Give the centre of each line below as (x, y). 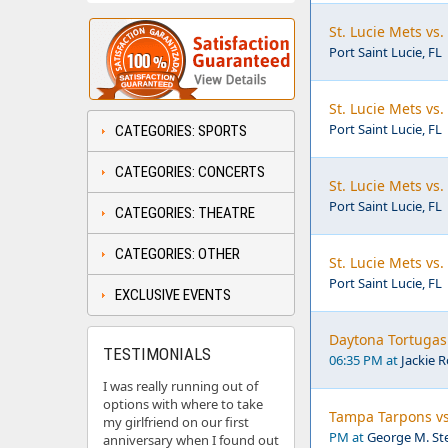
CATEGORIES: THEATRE (185, 213)
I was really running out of (180, 386)
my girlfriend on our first (176, 422)
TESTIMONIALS (157, 354)
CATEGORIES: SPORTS (181, 131)
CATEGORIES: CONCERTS (190, 172)
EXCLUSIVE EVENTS (173, 295)
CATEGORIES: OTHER (177, 254)
